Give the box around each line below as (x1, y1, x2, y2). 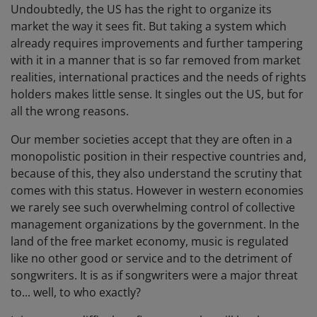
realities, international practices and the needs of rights (11, 69, 306, 86)
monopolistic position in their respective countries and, (11, 149, 306, 165)
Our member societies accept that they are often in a (11, 132, 292, 148)
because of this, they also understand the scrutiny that (11, 166, 302, 182)
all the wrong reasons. (11, 103, 129, 120)
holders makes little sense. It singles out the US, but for (11, 86, 304, 103)
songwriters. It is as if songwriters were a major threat (11, 267, 298, 284)
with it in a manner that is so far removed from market (11, 52, 301, 69)
